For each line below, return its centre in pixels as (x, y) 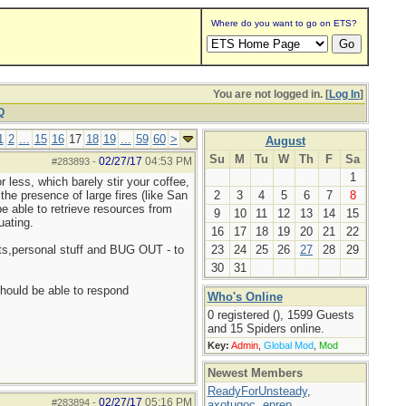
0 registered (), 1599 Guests (280, 315)
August (285, 141)
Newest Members (255, 373)
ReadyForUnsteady (257, 391)
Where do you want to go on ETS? (284, 23)
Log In (344, 94)
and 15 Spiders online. (266, 329)
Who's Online (245, 297)
